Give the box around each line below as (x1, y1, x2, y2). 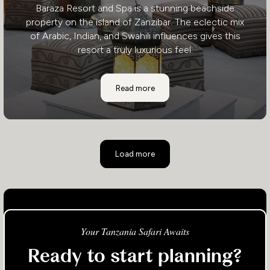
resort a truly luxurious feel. (77, 44, 193, 55)
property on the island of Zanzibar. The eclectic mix (26, 16, 244, 28)
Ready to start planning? (28, 245, 242, 268)
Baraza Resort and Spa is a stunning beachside (36, 2, 234, 14)
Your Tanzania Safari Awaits (81, 224, 189, 237)
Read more (115, 83, 155, 93)
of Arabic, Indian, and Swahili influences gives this (30, 30, 240, 42)
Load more (115, 149, 155, 159)
